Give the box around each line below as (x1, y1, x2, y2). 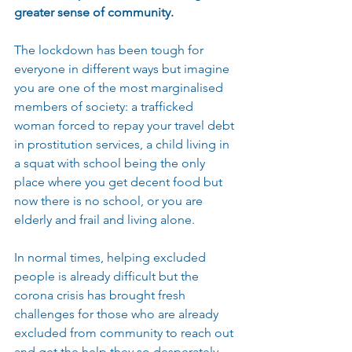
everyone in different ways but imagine (14, 61, 233, 76)
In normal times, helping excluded (14, 250, 209, 265)
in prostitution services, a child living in (14, 137, 233, 152)
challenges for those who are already (14, 306, 222, 321)
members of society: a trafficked (14, 99, 196, 114)
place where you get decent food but (14, 174, 225, 189)
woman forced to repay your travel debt (14, 118, 237, 133)
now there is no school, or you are (14, 193, 206, 208)
